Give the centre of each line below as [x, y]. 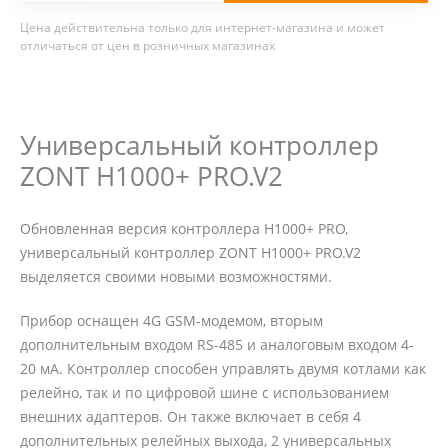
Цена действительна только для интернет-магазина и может [202, 28]
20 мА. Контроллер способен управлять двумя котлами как [223, 369]
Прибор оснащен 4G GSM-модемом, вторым [171, 321]
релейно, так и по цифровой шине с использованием [204, 393]
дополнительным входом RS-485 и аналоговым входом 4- [217, 345]
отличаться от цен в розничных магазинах [147, 46]
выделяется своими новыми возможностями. [176, 277]
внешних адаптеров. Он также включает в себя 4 [190, 417]
